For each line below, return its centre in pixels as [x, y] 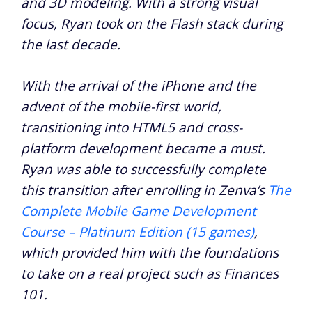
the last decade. [71, 45]
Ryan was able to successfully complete [143, 169]
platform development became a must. [143, 148]
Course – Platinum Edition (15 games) [138, 232]
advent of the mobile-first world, [121, 106]
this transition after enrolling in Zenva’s [145, 190]
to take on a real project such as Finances [150, 273]
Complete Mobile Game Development [139, 211]
